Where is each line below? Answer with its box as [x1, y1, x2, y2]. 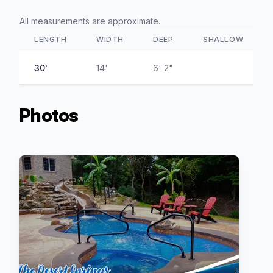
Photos [19, 104, 79, 126]
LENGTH [34, 34, 67, 44]
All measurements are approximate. [19, 15, 160, 26]
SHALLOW [203, 34, 244, 44]
